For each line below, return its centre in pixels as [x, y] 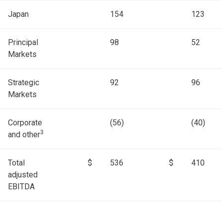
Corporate [25, 123]
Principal [23, 43]
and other [24, 135]
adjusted [23, 175]
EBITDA [21, 187]
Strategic [24, 83]
